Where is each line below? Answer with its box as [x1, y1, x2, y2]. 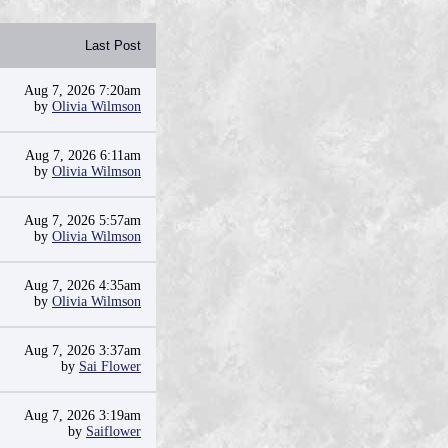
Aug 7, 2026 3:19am [24, 408, 141, 423]
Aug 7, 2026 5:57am [24, 213, 141, 228]
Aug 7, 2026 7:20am [24, 83, 141, 98]
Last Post [85, 38, 141, 53]
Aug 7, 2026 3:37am [24, 343, 141, 358]
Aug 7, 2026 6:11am [25, 148, 141, 163]
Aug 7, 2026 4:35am [24, 278, 141, 293]
